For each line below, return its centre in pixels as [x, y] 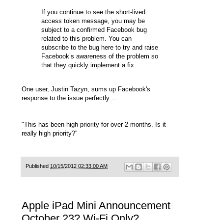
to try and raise [136, 48]
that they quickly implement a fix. [89, 65]
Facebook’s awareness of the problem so [100, 56]
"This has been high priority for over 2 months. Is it [94, 125]
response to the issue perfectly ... [69, 98]
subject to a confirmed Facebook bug [94, 30]
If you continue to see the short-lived [93, 12]
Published [38, 166]
